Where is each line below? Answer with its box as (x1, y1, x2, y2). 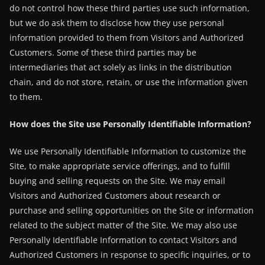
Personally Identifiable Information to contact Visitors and (9, 234, 237, 245)
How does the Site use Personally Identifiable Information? (9, 118, 251, 130)
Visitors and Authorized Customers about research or (9, 190, 221, 201)
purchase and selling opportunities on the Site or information (9, 205, 254, 216)
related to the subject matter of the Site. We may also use (9, 219, 237, 231)
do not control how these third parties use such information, (9, 2, 250, 14)
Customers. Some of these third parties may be (9, 47, 196, 58)
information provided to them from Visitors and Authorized (9, 32, 244, 43)
